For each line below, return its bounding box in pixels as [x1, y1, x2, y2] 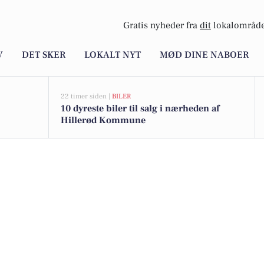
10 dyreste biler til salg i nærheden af [61, 103, 219, 114]
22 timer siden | [61, 92, 112, 101]
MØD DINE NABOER [160, 49, 249, 61]
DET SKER [22, 49, 65, 61]
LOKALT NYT [84, 49, 141, 61]
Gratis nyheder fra [123, 19, 200, 32]
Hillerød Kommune [61, 114, 146, 126]
